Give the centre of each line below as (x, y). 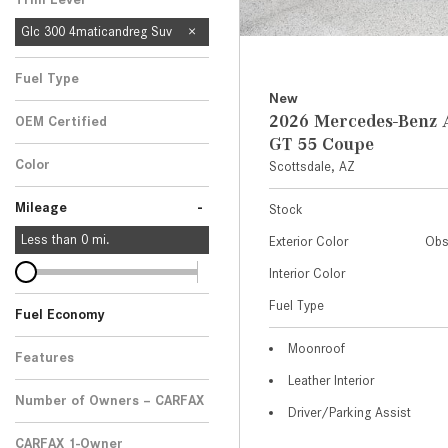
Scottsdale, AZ (312, 167)
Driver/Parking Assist (349, 413)
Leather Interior (331, 381)
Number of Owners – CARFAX (109, 401)
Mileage (41, 208)
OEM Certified (61, 122)
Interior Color (307, 274)
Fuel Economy (60, 315)
